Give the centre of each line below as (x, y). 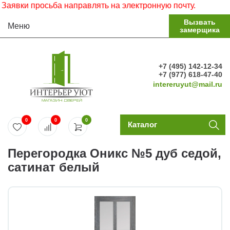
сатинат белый (54, 167)
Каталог (142, 124)
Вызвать (199, 22)
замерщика (199, 30)
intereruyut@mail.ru (188, 84)
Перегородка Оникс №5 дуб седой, (114, 153)
